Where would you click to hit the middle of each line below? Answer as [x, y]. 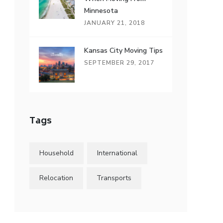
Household [57, 153]
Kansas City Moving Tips [124, 51]
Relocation [56, 178]
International [117, 153]
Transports [114, 178]
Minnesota [101, 11]
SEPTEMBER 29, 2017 [119, 63]
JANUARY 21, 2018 [115, 23]
